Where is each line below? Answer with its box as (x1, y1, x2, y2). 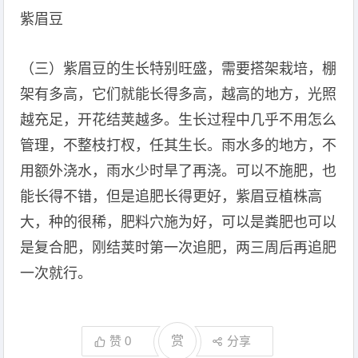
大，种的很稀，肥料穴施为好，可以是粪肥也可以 (20, 214, 337, 230)
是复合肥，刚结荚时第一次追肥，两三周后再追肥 (20, 240, 337, 256)
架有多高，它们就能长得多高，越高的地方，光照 (20, 86, 337, 102)
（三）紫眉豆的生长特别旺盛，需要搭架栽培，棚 (20, 61, 337, 77)
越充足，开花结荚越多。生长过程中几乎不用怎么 (20, 112, 337, 128)
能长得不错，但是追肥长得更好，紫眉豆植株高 (20, 189, 323, 205)
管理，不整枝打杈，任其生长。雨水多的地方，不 (20, 137, 337, 153)
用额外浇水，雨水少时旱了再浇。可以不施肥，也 (20, 163, 337, 179)
